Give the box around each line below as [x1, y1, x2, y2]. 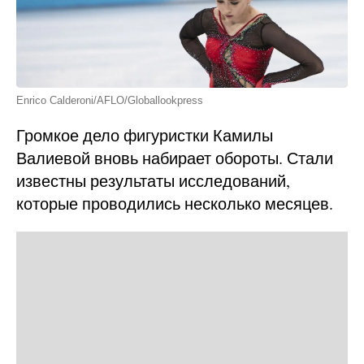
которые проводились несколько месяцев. [16, 192, 333, 214]
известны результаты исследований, [16, 169, 290, 192]
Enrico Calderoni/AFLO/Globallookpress [16, 93, 203, 106]
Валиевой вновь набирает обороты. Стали [16, 146, 333, 169]
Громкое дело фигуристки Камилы [16, 123, 273, 146]
